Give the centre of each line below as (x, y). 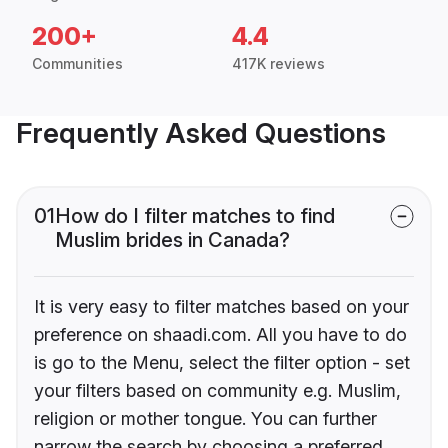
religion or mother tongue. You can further (205, 419)
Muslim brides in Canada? (172, 240)
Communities (77, 64)
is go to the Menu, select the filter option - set (222, 363)
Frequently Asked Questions (201, 133)
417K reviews (278, 64)
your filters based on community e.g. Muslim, (217, 391)
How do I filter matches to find (195, 216)
